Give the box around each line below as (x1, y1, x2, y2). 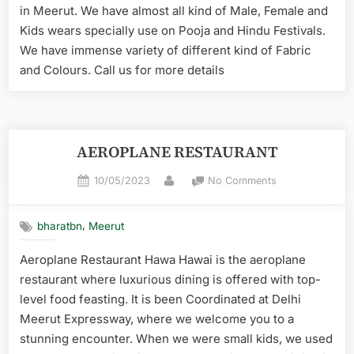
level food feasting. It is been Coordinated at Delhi (20, 291, 301, 307)
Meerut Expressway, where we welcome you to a (20, 311, 294, 326)
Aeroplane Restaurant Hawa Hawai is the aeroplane (20, 251, 306, 267)
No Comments (208, 174, 277, 186)
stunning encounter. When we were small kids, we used (20, 330, 333, 346)
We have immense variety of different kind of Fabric (20, 42, 311, 58)
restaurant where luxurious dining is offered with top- (20, 271, 321, 287)
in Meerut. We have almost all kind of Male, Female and (20, 2, 328, 18)
